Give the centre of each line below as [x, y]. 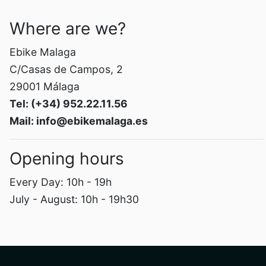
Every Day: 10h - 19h [61, 182]
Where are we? [68, 28]
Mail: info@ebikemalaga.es [79, 121]
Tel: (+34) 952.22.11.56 [69, 103]
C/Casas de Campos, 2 [66, 69]
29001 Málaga [45, 86]
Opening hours [67, 158]
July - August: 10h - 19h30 [74, 199]
